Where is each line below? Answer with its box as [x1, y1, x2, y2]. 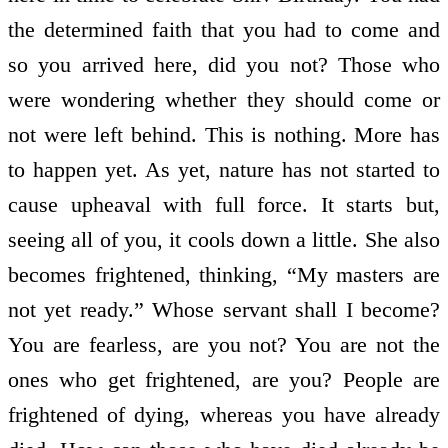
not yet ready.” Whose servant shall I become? [8, 296, 440, 322]
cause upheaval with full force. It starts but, [8, 191, 440, 217]
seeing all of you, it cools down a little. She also [8, 226, 440, 252]
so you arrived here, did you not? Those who [8, 51, 440, 77]
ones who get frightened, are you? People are [8, 366, 440, 392]
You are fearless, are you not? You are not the [8, 331, 440, 357]
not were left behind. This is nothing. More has [8, 121, 440, 147]
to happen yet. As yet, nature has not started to [8, 156, 440, 182]
